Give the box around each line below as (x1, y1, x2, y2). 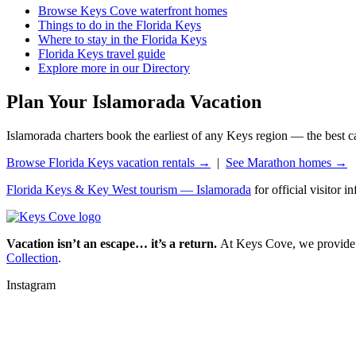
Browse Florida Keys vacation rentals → (6, 156, 211, 170)
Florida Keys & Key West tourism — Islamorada (6, 183, 251, 197)
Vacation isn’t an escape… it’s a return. (6, 237, 217, 251)
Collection (6, 251, 58, 265)
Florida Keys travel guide (38, 47, 165, 61)
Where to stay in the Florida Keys (38, 33, 207, 47)
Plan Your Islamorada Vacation (6, 91, 261, 113)
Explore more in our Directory (38, 61, 190, 75)
